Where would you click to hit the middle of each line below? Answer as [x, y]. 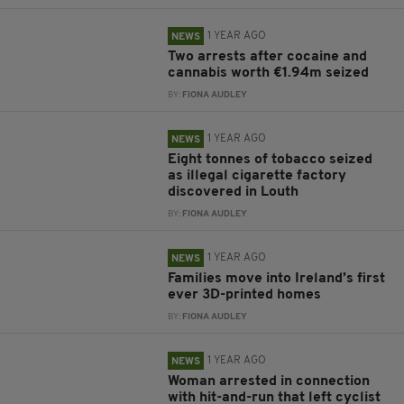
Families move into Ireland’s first [277, 279]
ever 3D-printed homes [245, 295]
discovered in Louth [234, 192]
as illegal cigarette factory [257, 176]
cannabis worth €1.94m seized [269, 73]
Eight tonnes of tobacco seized [271, 160]
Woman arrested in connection [269, 381]
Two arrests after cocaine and [268, 57]
